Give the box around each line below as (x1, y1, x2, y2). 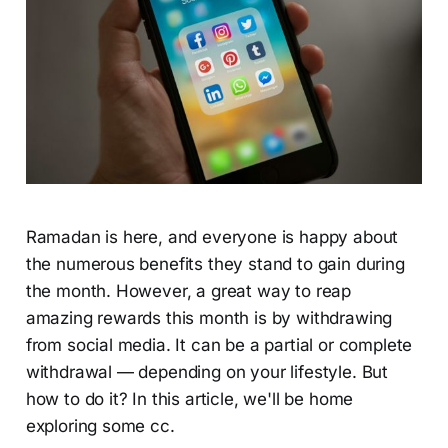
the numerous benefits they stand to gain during (25, 254, 405, 275)
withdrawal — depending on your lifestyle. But (25, 362, 389, 383)
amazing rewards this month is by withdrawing (25, 308, 393, 329)
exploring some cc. (25, 416, 175, 437)
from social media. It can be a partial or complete (25, 335, 413, 356)
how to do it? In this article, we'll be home (25, 389, 354, 410)
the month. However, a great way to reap (25, 281, 352, 302)
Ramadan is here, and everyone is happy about (25, 227, 399, 248)
